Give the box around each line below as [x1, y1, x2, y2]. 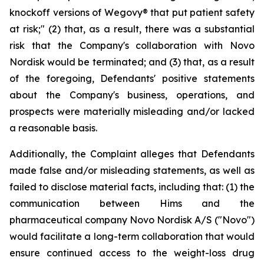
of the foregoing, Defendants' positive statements [9, 72, 255, 84]
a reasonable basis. [9, 122, 97, 134]
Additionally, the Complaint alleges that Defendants [9, 148, 255, 160]
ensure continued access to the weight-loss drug [9, 247, 255, 259]
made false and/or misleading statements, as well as [9, 164, 255, 176]
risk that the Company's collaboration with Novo [9, 39, 255, 51]
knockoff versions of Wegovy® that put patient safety [9, 6, 255, 18]
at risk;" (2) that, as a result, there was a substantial [9, 23, 255, 35]
